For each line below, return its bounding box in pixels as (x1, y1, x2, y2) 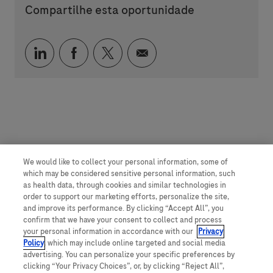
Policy (23, 238, 44, 249)
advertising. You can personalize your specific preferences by (23, 249, 235, 260)
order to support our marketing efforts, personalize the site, (23, 191, 230, 202)
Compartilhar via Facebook (79, 43, 224, 60)
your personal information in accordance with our (23, 226, 196, 237)
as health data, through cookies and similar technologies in (23, 180, 227, 191)
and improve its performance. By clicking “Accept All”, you (23, 203, 224, 214)
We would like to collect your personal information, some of (23, 157, 229, 168)
